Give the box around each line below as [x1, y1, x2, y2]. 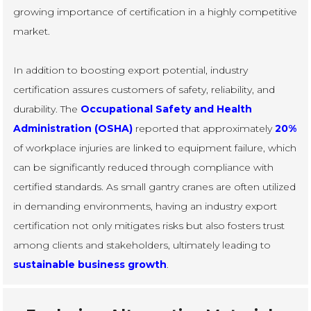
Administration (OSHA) [13, 121, 133, 135]
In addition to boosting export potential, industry [13, 63, 249, 76]
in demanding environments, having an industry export [13, 199, 278, 212]
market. [13, 24, 51, 37]
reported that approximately [133, 121, 276, 135]
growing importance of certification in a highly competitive [13, 5, 298, 18]
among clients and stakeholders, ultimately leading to [13, 238, 271, 251]
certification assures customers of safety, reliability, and [13, 83, 276, 96]
